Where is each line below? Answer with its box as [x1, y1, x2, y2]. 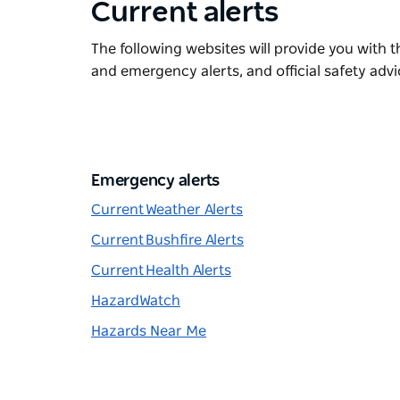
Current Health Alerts [91, 262, 231, 278]
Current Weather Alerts [91, 202, 243, 217]
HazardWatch [91, 293, 180, 308]
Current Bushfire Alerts [91, 232, 244, 247]
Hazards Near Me [91, 323, 206, 338]
